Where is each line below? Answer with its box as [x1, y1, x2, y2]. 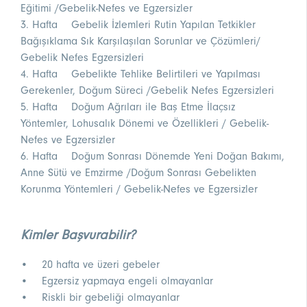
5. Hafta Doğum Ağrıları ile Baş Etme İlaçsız [21, 101, 235, 114]
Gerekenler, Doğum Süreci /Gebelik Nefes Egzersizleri [21, 84, 274, 97]
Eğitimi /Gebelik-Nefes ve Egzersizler [21, 2, 193, 15]
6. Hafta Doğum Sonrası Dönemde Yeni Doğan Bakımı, [21, 150, 284, 163]
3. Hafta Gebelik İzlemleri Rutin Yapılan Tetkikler [21, 19, 256, 32]
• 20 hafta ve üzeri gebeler [21, 258, 160, 271]
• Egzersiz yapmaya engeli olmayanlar [21, 275, 213, 288]
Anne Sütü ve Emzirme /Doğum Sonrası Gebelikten [21, 167, 256, 180]
